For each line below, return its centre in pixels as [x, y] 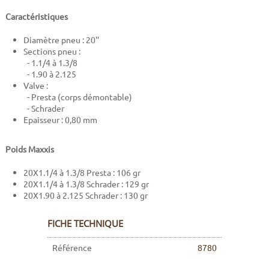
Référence [72, 248]
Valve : [35, 86]
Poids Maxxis [29, 149]
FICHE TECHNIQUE [85, 224]
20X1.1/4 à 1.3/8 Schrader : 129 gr [86, 184]
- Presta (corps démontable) [77, 97]
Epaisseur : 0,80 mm [60, 120]
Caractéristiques [36, 17]
